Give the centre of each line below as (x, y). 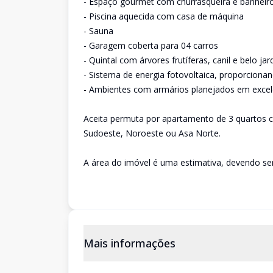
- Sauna (98, 31)
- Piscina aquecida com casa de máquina (164, 16)
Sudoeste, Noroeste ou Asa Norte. (152, 133)
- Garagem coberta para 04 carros (151, 45)
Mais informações (129, 243)
